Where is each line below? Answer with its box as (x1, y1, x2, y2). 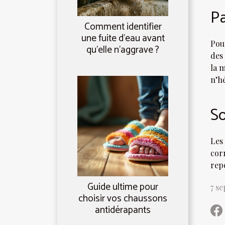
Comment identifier (84, 19, 162, 35)
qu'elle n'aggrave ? (86, 42, 159, 58)
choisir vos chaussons (78, 191, 167, 207)
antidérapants (95, 202, 151, 218)
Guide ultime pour (87, 179, 158, 195)
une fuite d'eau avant (81, 31, 165, 47)
